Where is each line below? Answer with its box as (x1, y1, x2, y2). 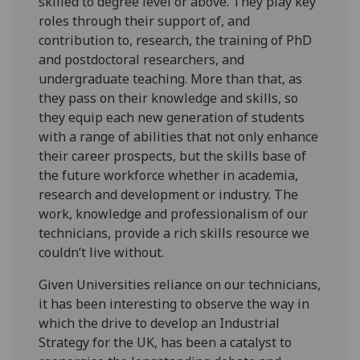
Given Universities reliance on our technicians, (39, 276, 321, 294)
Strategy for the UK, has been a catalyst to (39, 333, 292, 352)
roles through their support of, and (39, 12, 251, 31)
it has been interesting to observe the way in (39, 295, 310, 313)
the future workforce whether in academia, (39, 166, 299, 185)
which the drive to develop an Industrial (39, 314, 280, 333)
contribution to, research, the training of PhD (39, 31, 313, 50)
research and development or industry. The (39, 186, 299, 204)
